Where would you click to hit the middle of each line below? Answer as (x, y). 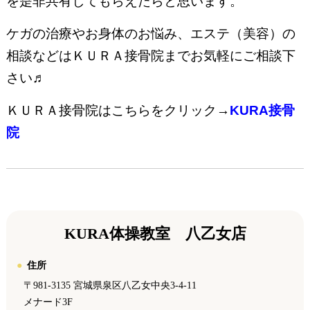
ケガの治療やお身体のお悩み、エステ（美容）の (151, 33)
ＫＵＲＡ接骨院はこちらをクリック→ (118, 110)
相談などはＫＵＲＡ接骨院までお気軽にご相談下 (151, 55)
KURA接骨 (262, 110)
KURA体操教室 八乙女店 (155, 233)
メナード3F (48, 302)
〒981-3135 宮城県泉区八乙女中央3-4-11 (110, 285)
